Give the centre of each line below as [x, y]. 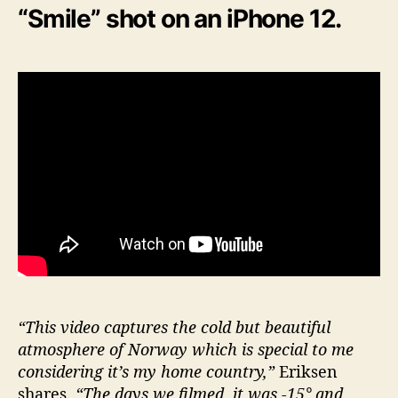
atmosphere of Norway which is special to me [186, 350]
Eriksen [306, 372]
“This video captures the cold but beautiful [174, 327]
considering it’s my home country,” [146, 372]
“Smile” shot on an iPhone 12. [180, 18]
